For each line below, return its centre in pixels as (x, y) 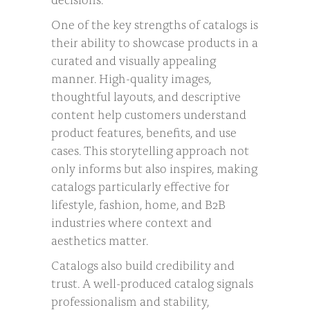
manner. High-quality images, (131, 77)
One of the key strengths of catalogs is (155, 23)
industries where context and (131, 221)
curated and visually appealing (134, 59)
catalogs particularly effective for (140, 185)
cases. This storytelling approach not (150, 149)
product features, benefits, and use (144, 131)
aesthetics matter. (100, 239)
